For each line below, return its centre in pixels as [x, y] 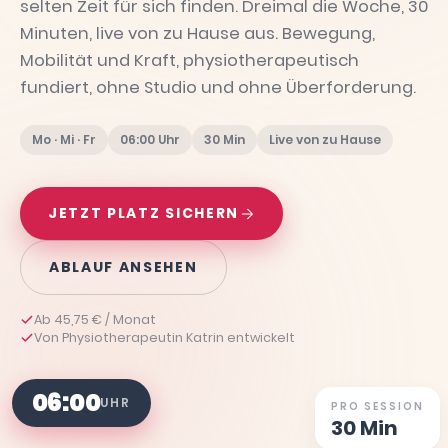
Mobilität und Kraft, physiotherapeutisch [189, 60]
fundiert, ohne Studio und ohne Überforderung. [218, 87]
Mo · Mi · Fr [64, 139]
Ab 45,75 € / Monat [95, 319]
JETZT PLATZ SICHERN [143, 213]
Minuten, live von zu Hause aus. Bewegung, [197, 33]
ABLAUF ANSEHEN [123, 267]
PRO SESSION [377, 406]
